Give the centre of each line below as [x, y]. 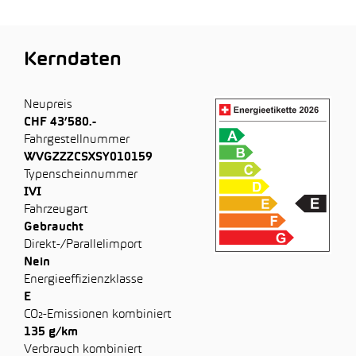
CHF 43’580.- [60, 122]
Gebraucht [54, 227]
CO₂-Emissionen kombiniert [98, 315]
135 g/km [51, 332]
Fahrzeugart [56, 210]
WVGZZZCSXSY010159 [88, 157]
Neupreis [48, 105]
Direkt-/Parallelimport [83, 245]
